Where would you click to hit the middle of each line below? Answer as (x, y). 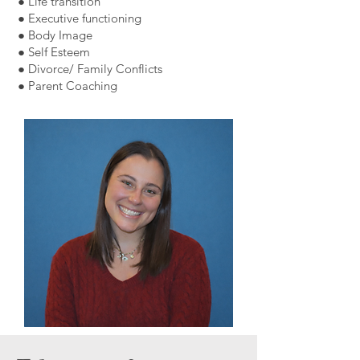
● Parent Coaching (67, 86)
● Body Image (55, 35)
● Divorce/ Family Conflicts (90, 69)
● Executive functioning (80, 18)
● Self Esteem (54, 52)
